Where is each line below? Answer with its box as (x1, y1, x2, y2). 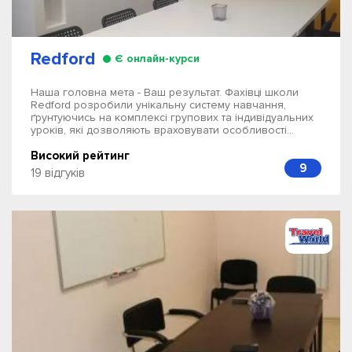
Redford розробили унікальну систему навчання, (31, 98, 286, 112)
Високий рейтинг (31, 148, 130, 163)
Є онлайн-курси (115, 52, 200, 65)
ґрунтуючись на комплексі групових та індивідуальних (31, 111, 313, 124)
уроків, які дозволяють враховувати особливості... (31, 123, 294, 137)
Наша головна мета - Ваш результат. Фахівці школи (31, 86, 299, 99)
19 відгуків (31, 166, 85, 180)
